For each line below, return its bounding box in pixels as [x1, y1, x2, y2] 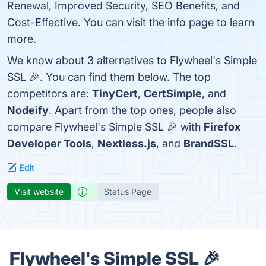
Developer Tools [7, 137, 91, 150]
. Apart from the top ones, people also [49, 104, 236, 116]
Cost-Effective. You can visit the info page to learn [7, 16, 254, 28]
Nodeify [7, 104, 49, 116]
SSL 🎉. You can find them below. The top [7, 71, 211, 83]
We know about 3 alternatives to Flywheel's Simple [7, 54, 257, 66]
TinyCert [92, 87, 138, 100]
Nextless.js [97, 137, 156, 150]
